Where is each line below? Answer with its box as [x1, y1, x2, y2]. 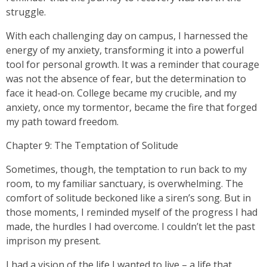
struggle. [6, 5, 46, 18]
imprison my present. [6, 234, 101, 247]
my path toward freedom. [6, 115, 119, 128]
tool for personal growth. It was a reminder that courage [6, 58, 259, 71]
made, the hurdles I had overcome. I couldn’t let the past [6, 220, 255, 233]
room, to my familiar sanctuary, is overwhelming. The [6, 177, 243, 190]
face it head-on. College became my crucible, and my [6, 86, 237, 100]
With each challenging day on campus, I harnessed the [6, 29, 248, 42]
